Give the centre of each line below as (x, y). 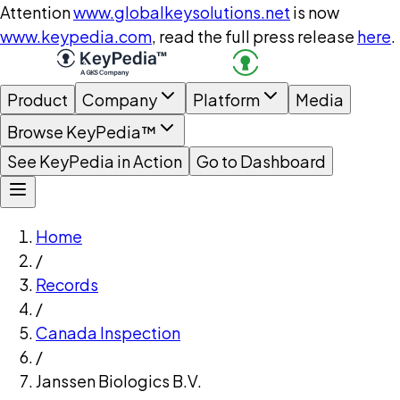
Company (120, 100)
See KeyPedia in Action (95, 161)
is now (316, 12)
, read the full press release (253, 36)
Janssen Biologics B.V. (119, 381)
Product (37, 100)
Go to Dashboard (261, 161)
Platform (226, 100)
